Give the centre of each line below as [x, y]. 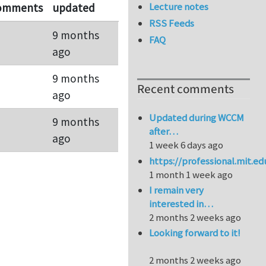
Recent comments [186, 90]
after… [164, 132]
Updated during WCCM [197, 118]
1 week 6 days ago [186, 145]
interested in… [181, 204]
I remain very [177, 190]
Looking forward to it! [195, 233]
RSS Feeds [172, 23]
